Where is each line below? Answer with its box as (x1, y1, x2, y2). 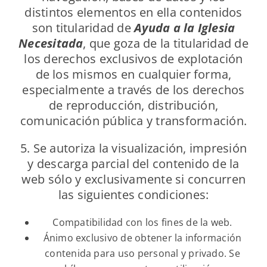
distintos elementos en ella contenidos (24, 4, 243, 21)
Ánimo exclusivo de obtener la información (43, 231, 242, 245)
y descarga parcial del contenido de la (27, 156, 240, 172)
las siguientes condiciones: (58, 187, 209, 203)
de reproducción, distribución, (48, 97, 219, 114)
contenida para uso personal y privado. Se (45, 247, 240, 260)
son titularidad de (32, 20, 135, 36)
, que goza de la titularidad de (83, 35, 249, 52)
